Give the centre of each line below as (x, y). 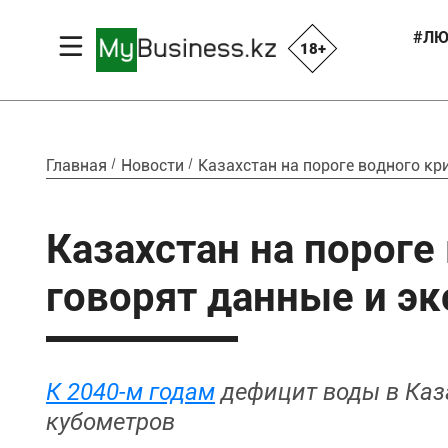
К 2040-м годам (130, 392)
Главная (76, 165)
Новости (152, 165)
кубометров (110, 422)
